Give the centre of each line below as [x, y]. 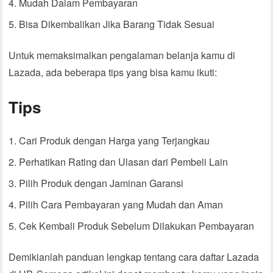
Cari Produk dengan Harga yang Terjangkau [115, 141]
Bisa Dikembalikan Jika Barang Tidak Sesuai [117, 24]
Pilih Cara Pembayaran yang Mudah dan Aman [121, 205]
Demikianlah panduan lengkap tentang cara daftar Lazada [134, 257]
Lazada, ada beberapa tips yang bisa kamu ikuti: [113, 73]
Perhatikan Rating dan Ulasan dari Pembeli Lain [124, 162]
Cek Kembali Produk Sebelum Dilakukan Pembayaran [137, 226]
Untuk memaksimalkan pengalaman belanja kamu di [122, 55]
